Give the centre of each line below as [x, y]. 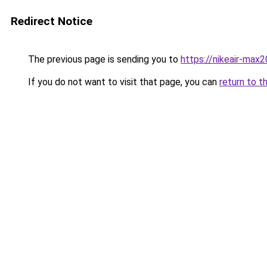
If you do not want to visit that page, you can [122, 82]
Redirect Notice [52, 21]
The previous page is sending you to [103, 59]
